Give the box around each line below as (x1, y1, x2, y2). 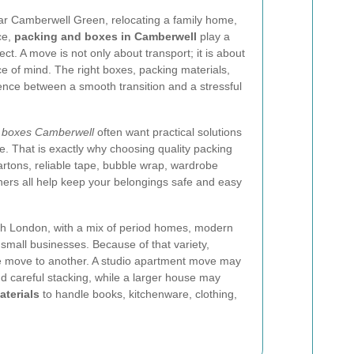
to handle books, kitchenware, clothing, (40, 288, 237, 300)
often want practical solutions (94, 126, 242, 138)
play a (197, 30, 230, 43)
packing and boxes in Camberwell (14, 30, 197, 43)
